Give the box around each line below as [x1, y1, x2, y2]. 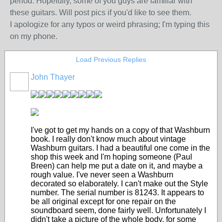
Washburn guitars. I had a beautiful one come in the [31, 144, 210, 152]
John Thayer [31, 73, 75, 81]
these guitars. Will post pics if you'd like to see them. [10, 8, 191, 17]
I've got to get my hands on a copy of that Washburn [31, 126, 210, 134]
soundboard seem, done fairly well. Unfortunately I [31, 206, 206, 215]
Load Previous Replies [76, 55, 146, 63]
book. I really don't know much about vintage [31, 135, 186, 143]
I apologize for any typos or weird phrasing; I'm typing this [10, 20, 210, 29]
